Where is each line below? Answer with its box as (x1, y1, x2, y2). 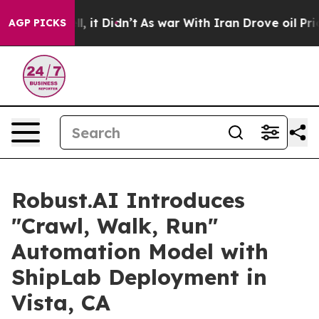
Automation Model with (11, 238, 268, 265)
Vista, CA (11, 289, 110, 316)
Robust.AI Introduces (11, 187, 245, 214)
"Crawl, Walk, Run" (11, 212, 218, 239)
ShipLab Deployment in (11, 263, 267, 291)
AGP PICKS (9, 16, 66, 29)
